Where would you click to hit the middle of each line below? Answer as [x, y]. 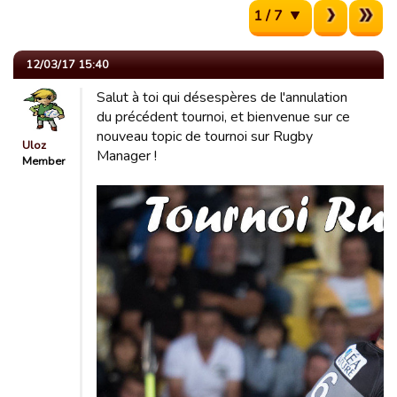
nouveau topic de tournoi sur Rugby [205, 136]
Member [44, 161]
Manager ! [127, 156]
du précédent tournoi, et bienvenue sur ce [223, 117]
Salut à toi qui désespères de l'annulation [222, 97]
